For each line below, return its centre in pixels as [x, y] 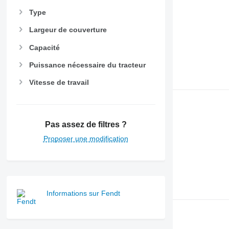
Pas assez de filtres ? [86, 125]
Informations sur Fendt [83, 193]
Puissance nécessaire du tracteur [87, 65]
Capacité [44, 47]
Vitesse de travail [59, 82]
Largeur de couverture [68, 30]
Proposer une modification [86, 139]
